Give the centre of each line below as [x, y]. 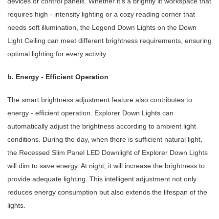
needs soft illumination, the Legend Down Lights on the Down [102, 28]
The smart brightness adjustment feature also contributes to [100, 100]
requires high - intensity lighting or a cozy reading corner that [101, 14]
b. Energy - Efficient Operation [58, 77]
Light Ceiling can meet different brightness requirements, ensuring [109, 41]
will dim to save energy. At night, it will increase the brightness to [106, 166]
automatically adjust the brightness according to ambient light [102, 126]
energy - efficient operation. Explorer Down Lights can [90, 113]
